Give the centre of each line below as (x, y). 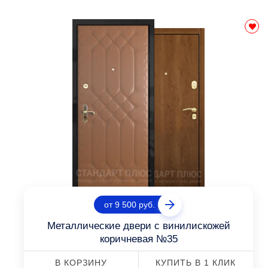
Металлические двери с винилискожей (138, 226)
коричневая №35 (138, 239)
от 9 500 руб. (130, 205)
